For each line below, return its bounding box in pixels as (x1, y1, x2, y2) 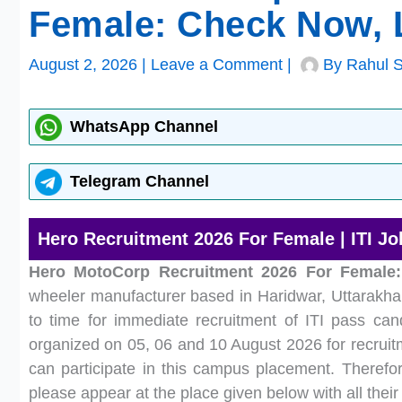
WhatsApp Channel (70, 118, 218, 135)
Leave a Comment (151, 56, 283, 74)
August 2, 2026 (29, 56, 142, 74)
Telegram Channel (70, 172, 209, 190)
